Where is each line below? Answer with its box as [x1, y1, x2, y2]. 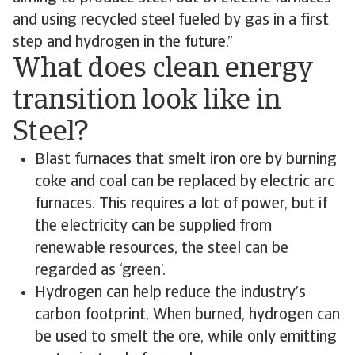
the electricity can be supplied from [35, 219, 272, 235]
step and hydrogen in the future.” [13, 35, 237, 51]
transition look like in [13, 87, 281, 116]
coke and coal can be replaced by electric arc [35, 174, 334, 190]
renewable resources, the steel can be [35, 241, 288, 257]
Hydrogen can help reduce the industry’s [35, 285, 306, 301]
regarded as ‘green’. [35, 263, 166, 279]
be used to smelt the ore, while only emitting [35, 330, 337, 345]
